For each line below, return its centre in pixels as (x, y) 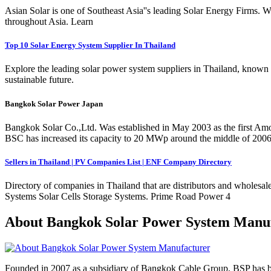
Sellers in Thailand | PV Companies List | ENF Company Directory (118, 162)
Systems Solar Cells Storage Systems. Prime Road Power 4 (118, 197)
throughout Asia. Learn (49, 22)
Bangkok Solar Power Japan (54, 103)
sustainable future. (39, 80)
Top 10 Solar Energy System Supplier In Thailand (90, 45)
